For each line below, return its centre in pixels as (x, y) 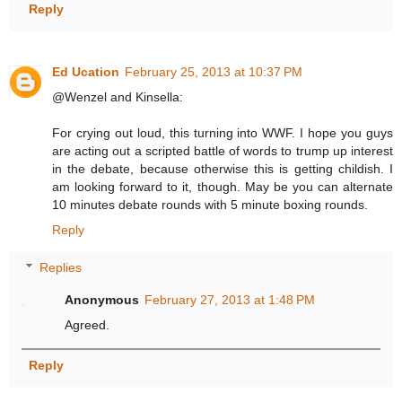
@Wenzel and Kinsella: (118, 97)
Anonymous (102, 299)
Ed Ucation (86, 72)
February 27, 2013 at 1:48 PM (230, 299)
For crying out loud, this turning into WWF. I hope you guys (223, 133)
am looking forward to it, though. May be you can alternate (223, 187)
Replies (61, 267)
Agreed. (87, 324)
